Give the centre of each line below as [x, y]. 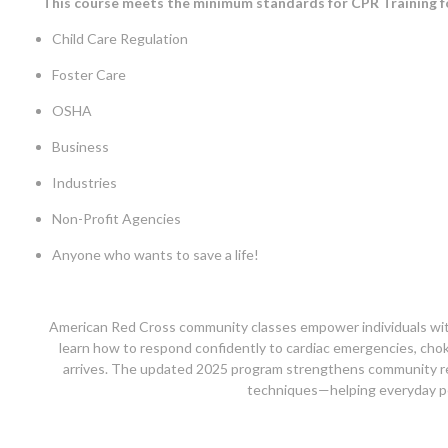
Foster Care [89, 75]
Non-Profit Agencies [116, 219]
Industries [84, 183]
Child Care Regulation [120, 39]
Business [80, 147]
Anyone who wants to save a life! [155, 255]
